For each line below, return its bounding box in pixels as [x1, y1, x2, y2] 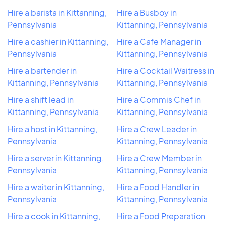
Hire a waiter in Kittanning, [8, 181, 104, 192]
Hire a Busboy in [117, 7, 177, 18]
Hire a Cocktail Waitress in [117, 65, 214, 76]
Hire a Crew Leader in [117, 123, 197, 134]
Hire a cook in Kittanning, [8, 210, 100, 221]
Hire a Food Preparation [117, 210, 205, 221]
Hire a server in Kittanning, [8, 152, 104, 163]
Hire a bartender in [8, 65, 77, 76]
